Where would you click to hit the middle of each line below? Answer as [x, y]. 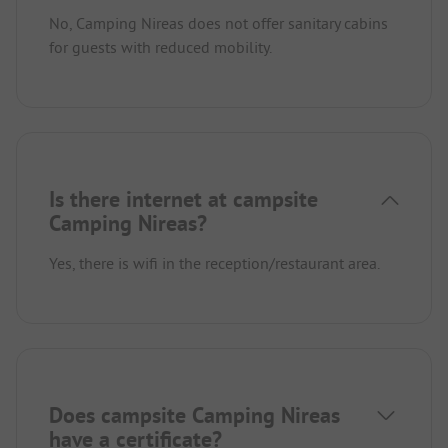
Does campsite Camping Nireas [194, 414]
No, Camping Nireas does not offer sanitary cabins [218, 22]
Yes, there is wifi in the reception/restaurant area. [214, 262]
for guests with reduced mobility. [160, 46]
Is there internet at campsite [183, 198]
